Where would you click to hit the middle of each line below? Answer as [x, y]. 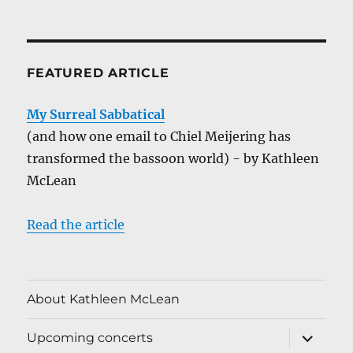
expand [314, 333]
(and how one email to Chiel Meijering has [159, 136]
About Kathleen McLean [104, 299]
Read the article [76, 224]
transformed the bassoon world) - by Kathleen [173, 158]
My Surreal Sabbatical [96, 114]
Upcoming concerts [90, 338]
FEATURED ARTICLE [98, 72]
